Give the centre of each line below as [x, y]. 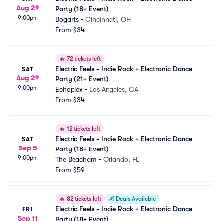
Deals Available [135, 199]
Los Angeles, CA [114, 89]
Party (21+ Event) [82, 79]
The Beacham [76, 159]
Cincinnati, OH [108, 19]
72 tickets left [83, 59]
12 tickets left [83, 129]
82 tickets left [83, 199]
